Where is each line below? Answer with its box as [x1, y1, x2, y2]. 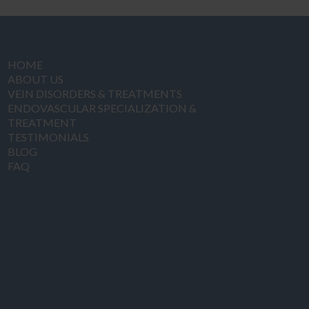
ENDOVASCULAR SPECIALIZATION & [8, 101, 197, 114]
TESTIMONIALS [8, 130, 89, 143]
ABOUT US [8, 72, 63, 86]
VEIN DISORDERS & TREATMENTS [8, 86, 182, 100]
